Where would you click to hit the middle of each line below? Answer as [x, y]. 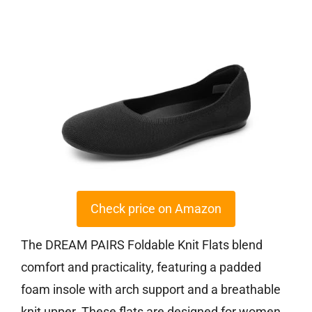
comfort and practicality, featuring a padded [141, 267]
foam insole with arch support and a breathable [151, 290]
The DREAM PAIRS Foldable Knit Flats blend [142, 245]
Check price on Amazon [156, 209]
